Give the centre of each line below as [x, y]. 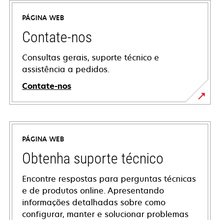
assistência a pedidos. [66, 69]
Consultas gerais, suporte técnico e [91, 58]
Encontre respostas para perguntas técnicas [109, 179]
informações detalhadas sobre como [94, 203]
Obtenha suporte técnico [93, 159]
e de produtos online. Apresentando [93, 191]
